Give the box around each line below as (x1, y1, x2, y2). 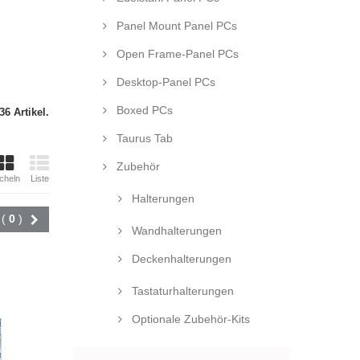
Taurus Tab (113, 132, 173, 145)
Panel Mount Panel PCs (113, 19, 237, 32)
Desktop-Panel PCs (113, 76, 215, 88)
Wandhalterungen (129, 224, 222, 237)
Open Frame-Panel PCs (113, 47, 239, 60)
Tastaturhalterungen (129, 284, 234, 297)
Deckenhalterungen (129, 252, 231, 265)
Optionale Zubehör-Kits (129, 313, 250, 325)
